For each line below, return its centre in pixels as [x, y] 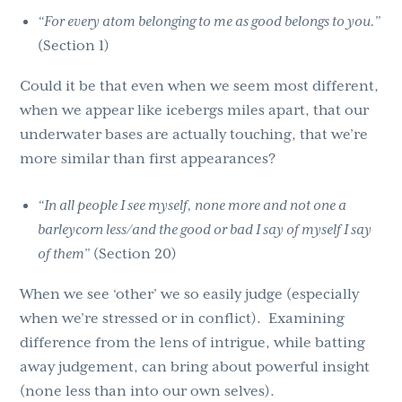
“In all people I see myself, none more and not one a [192, 206]
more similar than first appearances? [148, 159]
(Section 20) [134, 254]
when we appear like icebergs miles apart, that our [195, 111]
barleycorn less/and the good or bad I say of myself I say [205, 230]
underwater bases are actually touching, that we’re [194, 135]
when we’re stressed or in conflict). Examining [183, 319]
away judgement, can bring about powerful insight [195, 367]
